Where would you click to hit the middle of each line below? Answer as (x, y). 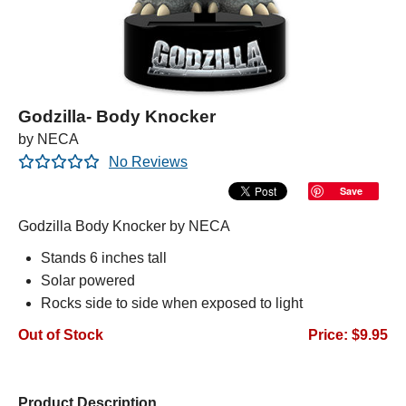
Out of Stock (61, 335)
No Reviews (148, 162)
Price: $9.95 (348, 335)
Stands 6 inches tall (104, 258)
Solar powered (88, 280)
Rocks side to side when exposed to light (172, 303)
